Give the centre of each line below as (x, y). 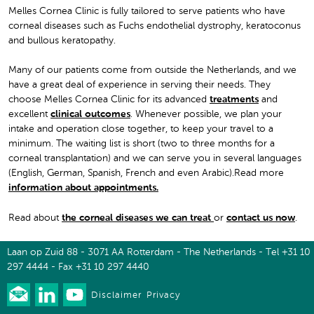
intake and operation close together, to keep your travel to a (141, 129)
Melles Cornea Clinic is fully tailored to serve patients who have (147, 11)
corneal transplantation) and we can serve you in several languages (155, 159)
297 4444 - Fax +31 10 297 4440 (78, 267)
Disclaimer (116, 295)
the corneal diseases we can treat (138, 218)
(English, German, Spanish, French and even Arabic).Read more (146, 173)
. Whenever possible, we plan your (206, 115)
